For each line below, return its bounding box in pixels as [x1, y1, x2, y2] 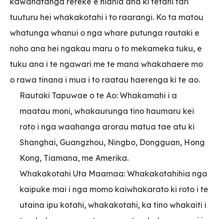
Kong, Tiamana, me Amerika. [20, 153, 129, 163]
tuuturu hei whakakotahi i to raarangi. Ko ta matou [10, 12, 203, 22]
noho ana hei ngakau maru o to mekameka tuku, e [10, 44, 202, 54]
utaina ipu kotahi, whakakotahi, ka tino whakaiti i [20, 200, 206, 210]
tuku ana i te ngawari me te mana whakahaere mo [10, 59, 203, 69]
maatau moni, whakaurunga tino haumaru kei [20, 106, 194, 116]
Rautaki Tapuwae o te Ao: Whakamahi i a [20, 90, 177, 101]
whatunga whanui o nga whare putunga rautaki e [10, 28, 199, 38]
